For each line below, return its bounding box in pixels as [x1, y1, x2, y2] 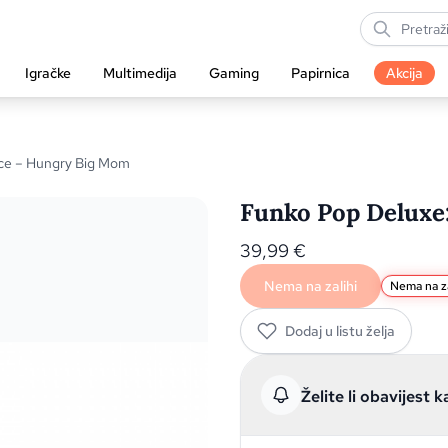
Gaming [209, 63, 259, 82]
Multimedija [103, 63, 177, 82]
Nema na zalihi [264, 277, 357, 295]
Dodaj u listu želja [285, 322, 395, 340]
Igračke [25, 63, 71, 82]
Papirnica [291, 63, 350, 82]
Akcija [386, 64, 423, 82]
